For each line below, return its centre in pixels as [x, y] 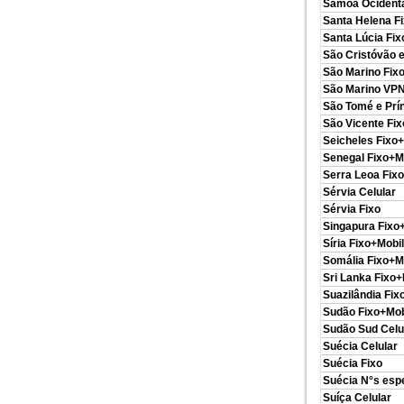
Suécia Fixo [353, 363]
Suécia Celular [360, 346]
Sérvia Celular [359, 192]
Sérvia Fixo [352, 209]
